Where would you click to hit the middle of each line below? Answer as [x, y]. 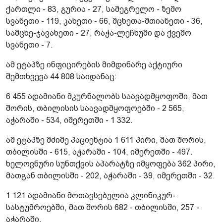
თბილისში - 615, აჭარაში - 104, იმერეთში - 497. [99, 152]
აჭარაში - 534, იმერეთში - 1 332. [69, 120]
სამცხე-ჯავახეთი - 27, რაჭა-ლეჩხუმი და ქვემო [99, 33]
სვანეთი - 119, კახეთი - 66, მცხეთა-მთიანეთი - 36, [104, 21]
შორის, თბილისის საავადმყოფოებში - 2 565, [95, 108]
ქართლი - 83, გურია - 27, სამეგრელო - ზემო [94, 9]
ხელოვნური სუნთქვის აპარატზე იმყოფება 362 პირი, [111, 164]
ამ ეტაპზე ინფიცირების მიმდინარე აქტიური [94, 64]
